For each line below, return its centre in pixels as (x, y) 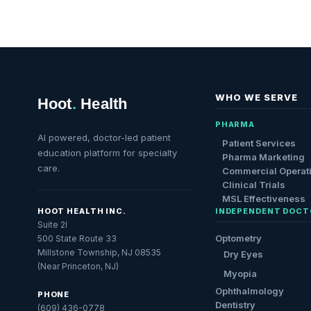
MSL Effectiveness (263, 199)
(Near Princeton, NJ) (78, 266)
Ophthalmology (249, 291)
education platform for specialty (107, 153)
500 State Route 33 (77, 238)
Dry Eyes (243, 254)
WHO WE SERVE (257, 97)
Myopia (240, 274)
